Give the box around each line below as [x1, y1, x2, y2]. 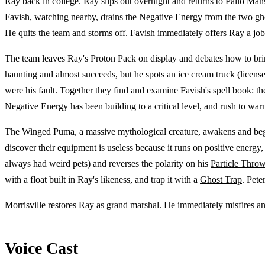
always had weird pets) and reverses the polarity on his [5, 159, 211, 169]
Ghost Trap [200, 174, 242, 185]
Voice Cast [5, 239, 78, 258]
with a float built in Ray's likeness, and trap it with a [5, 174, 200, 185]
